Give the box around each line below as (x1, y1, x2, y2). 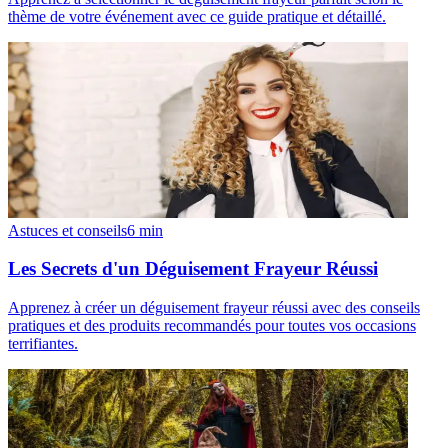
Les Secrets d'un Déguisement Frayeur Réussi (8, 258, 378, 280)
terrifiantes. (8, 334, 78, 352)
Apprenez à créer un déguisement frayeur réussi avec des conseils (8, 298, 420, 316)
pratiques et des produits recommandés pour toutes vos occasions (8, 316, 416, 334)
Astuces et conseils (8, 221, 127, 239)
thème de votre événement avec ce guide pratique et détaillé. (8, 7, 386, 25)
